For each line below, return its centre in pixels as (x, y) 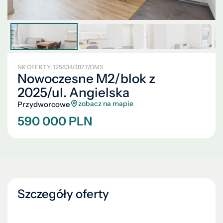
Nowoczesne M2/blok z (86, 79)
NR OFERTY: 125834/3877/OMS (60, 67)
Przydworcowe (44, 104)
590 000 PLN (55, 121)
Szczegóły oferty (63, 194)
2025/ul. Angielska (73, 93)
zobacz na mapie (106, 104)
